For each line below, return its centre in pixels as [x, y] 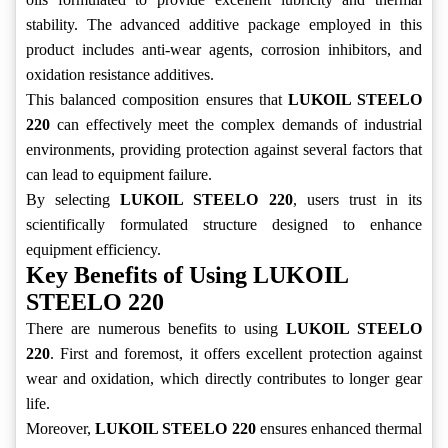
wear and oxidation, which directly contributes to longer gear [224, 379]
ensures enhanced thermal [339, 429]
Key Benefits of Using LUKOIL [187, 275]
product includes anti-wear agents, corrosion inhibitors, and [224, 50]
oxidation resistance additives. [120, 75]
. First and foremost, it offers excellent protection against [236, 354]
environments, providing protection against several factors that [224, 150]
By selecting [73, 200]
